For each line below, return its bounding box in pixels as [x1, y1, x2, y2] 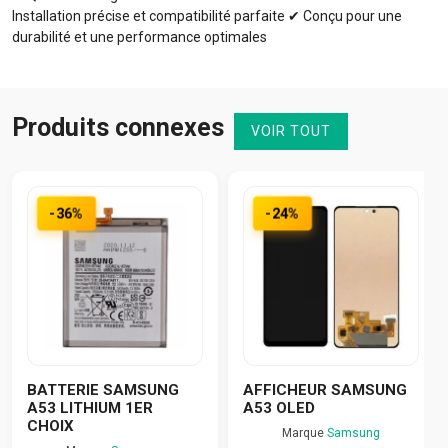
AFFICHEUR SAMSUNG [243, 380, 407, 399]
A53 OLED [243, 398, 315, 417]
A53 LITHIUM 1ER [27, 398, 153, 417]
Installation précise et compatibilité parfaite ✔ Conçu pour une [12, 7, 402, 24]
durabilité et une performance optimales [12, 28, 267, 45]
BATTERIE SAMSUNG [27, 380, 179, 399]
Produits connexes [12, 112, 224, 142]
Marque [282, 425, 327, 440]
